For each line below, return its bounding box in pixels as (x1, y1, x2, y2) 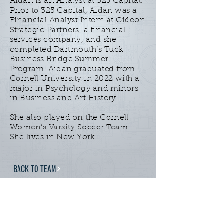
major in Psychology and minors (10, 85, 139, 92)
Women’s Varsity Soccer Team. (10, 124, 130, 131)
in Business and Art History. (10, 94, 119, 102)
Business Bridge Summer (10, 55, 109, 63)
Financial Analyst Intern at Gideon (10, 17, 145, 24)
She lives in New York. (10, 133, 97, 141)
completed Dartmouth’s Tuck (10, 46, 124, 54)
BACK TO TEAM (13, 163, 56, 175)
